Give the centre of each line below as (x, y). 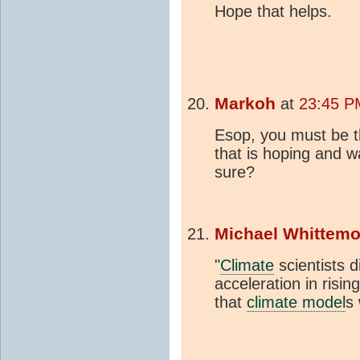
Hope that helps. (273, 12)
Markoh (245, 104)
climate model (296, 303)
